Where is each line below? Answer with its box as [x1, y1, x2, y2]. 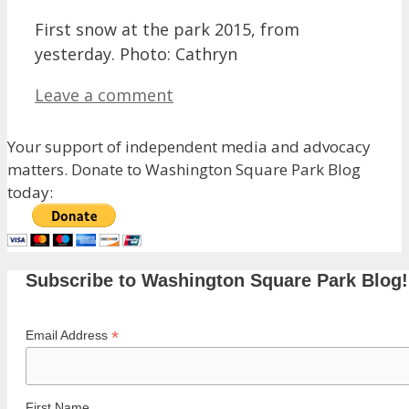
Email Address [26, 327, 111, 342]
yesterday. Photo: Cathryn [35, 42, 237, 65]
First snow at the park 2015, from [35, 17, 299, 40]
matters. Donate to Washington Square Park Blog [7, 158, 361, 180]
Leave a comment [35, 83, 173, 106]
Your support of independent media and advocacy [7, 135, 371, 157]
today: [7, 181, 53, 203]
